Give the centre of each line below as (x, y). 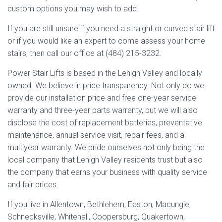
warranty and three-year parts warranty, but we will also (103, 110)
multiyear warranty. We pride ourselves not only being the (106, 147)
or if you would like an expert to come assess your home (106, 41)
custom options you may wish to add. (74, 8)
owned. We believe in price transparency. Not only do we (106, 85)
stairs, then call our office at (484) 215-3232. (84, 53)
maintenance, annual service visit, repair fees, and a (96, 135)
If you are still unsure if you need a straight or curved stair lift (111, 28)
